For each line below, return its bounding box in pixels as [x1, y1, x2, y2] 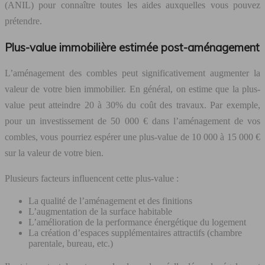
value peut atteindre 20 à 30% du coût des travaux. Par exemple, [5, 100, 260, 111]
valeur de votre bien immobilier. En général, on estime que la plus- [5, 84, 260, 95]
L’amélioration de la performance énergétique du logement [28, 217, 246, 228]
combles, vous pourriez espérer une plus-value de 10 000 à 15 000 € [5, 132, 260, 143]
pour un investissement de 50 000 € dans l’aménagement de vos [5, 116, 260, 127]
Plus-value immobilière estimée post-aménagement [5, 40, 260, 54]
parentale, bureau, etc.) [28, 238, 113, 249]
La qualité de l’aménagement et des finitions [28, 196, 192, 206]
